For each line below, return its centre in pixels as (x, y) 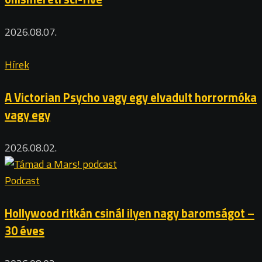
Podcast (22, 181)
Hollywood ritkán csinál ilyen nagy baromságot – (130, 213)
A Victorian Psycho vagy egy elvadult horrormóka (131, 98)
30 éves (25, 231)
